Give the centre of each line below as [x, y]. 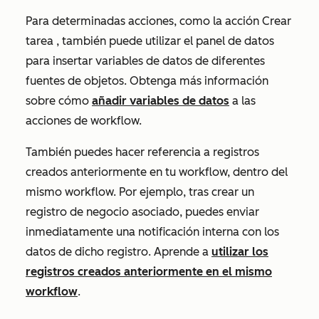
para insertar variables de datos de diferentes [145, 61]
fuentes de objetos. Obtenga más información [147, 81]
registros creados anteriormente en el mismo [149, 272]
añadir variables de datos [161, 101]
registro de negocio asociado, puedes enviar [142, 212]
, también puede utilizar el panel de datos [164, 41]
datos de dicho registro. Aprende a [119, 252]
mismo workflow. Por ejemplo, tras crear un [140, 192]
